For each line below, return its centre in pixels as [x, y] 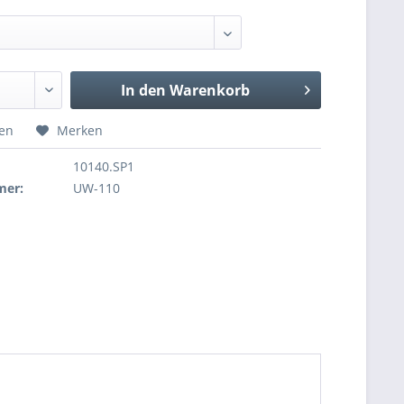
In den [143, 90]
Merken [80, 130]
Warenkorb [209, 90]
